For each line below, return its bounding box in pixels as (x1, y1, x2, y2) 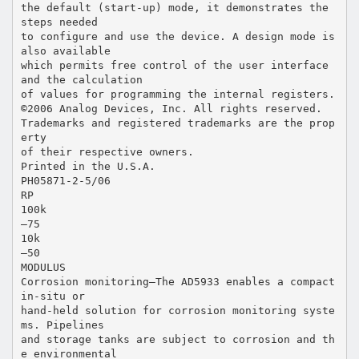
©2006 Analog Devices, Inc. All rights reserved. (20, 102, 322, 115)
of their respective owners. (20, 145, 194, 158)
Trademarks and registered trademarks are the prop (20, 116, 335, 129)
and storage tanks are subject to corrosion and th (20, 333, 335, 345)
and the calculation (20, 73, 143, 86)
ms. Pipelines (20, 318, 104, 331)
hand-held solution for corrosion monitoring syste (20, 304, 335, 317)
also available (20, 44, 111, 57)
